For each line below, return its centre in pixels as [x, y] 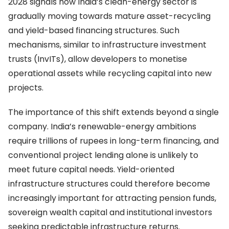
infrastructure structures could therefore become [109, 184]
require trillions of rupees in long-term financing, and [113, 141]
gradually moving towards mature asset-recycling [109, 16]
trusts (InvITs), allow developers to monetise [98, 59]
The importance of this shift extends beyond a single [113, 112]
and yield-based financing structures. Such [94, 31]
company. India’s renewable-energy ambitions [102, 127]
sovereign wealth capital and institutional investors [110, 213]
